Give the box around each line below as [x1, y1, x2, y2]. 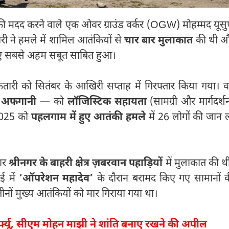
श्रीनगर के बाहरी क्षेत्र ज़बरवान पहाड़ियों [8, 156, 163, 170]
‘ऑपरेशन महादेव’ [19, 172, 94, 186]
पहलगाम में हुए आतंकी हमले [31, 110, 146, 124]
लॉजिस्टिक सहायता [67, 95, 147, 109]
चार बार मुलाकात [124, 34, 193, 48]
